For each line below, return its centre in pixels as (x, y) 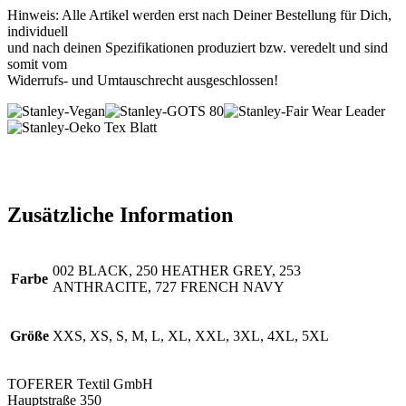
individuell (38, 31)
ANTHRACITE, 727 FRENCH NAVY (169, 286)
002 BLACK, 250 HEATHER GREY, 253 (177, 270)
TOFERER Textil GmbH (80, 383)
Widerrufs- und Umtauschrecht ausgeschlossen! (143, 80)
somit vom (37, 63)
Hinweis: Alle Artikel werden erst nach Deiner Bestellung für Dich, (199, 14)
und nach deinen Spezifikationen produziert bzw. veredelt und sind (198, 47)
